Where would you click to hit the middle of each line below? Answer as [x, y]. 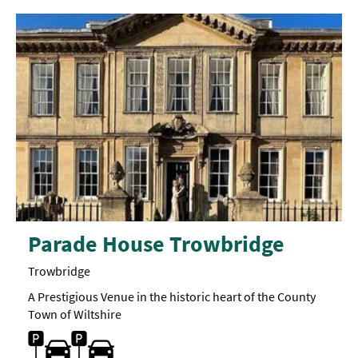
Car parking [58, 336]
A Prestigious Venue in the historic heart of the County [172, 296]
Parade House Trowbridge [156, 243]
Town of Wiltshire [75, 314]
